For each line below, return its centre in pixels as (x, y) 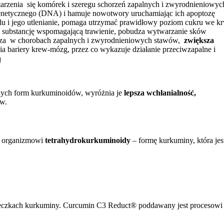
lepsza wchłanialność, (160, 92)
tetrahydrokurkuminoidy (88, 140)
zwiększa (199, 40)
